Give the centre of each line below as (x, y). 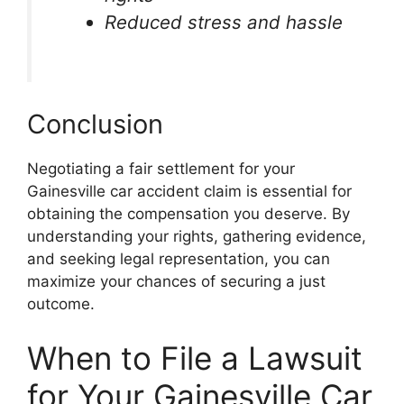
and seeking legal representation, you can (179, 259)
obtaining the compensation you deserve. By (188, 214)
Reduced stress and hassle (224, 23)
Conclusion (95, 124)
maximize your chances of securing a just (176, 282)
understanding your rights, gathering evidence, (197, 237)
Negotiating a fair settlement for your (161, 169)
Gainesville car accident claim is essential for (189, 192)
